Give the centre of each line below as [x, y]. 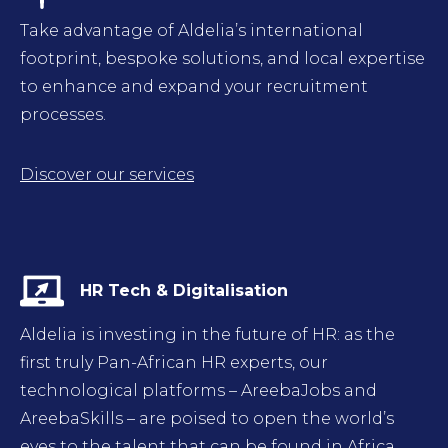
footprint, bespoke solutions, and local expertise [222, 58]
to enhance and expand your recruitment [194, 86]
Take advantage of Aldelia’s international [191, 30]
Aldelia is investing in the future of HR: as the [207, 334]
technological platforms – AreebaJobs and [198, 390]
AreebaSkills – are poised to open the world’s [207, 418]
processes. [63, 114]
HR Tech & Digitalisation [184, 290]
